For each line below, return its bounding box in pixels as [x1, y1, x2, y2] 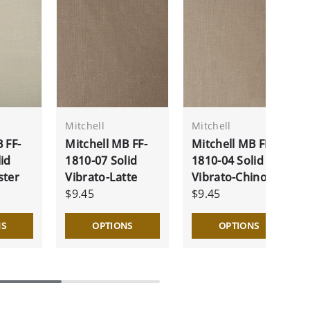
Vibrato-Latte [65, 169, 138, 185]
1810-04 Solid [191, 152, 264, 168]
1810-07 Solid [65, 152, 138, 168]
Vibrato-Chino [191, 169, 268, 185]
